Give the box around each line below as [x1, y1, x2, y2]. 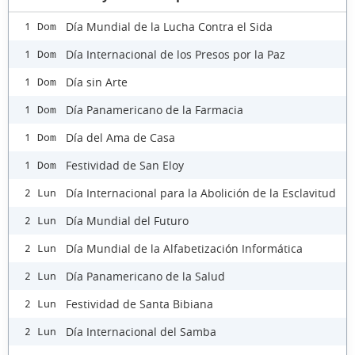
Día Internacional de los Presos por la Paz [66, 46, 285, 62]
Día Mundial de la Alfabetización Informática [66, 240, 303, 256]
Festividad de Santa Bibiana [66, 296, 213, 311]
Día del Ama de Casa [66, 129, 175, 145]
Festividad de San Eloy [66, 157, 184, 173]
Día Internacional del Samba [66, 323, 216, 339]
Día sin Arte [66, 74, 128, 90]
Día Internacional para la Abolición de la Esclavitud [66, 185, 336, 200]
